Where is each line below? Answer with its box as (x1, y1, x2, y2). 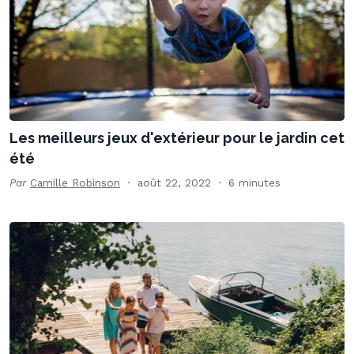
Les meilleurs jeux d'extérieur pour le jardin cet (9, 130, 345, 147)
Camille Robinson (30, 176, 120, 190)
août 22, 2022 (137, 176, 211, 190)
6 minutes (228, 176, 281, 190)
